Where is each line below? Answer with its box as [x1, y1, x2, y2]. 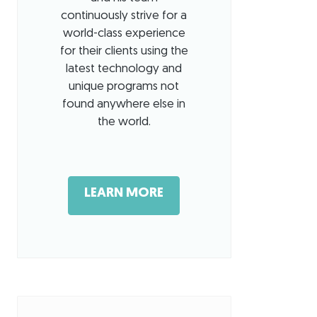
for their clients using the [59, 45, 188, 58]
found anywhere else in [62, 98, 186, 111]
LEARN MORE [84, 187, 164, 201]
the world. [97, 116, 151, 129]
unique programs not [69, 81, 180, 93]
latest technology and [66, 63, 183, 76]
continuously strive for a [61, 10, 188, 23]
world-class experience [62, 28, 185, 40]
